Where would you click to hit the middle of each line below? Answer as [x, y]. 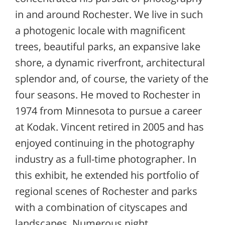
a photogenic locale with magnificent [100, 30]
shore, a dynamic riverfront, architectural [110, 63]
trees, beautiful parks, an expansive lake [108, 46]
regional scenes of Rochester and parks [106, 191]
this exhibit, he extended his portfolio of [107, 175]
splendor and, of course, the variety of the [112, 79]
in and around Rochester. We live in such [109, 14]
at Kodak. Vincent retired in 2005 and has [109, 127]
